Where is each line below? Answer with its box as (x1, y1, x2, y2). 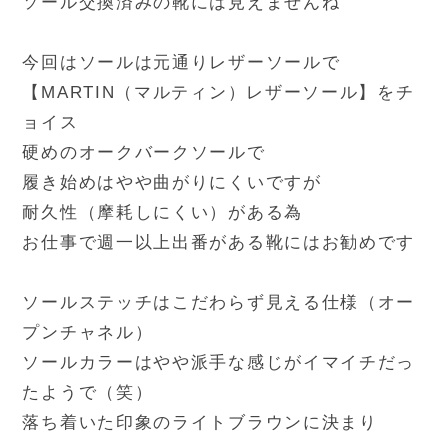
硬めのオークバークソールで (22, 142, 266, 162)
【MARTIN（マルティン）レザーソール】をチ (22, 82, 415, 102)
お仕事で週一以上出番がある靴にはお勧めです (22, 232, 416, 252)
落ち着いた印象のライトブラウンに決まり (22, 412, 378, 432)
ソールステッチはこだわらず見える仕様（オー (22, 292, 416, 312)
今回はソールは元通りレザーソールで (22, 52, 341, 72)
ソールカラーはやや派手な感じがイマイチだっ (22, 352, 416, 372)
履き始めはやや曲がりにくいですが (22, 172, 322, 192)
